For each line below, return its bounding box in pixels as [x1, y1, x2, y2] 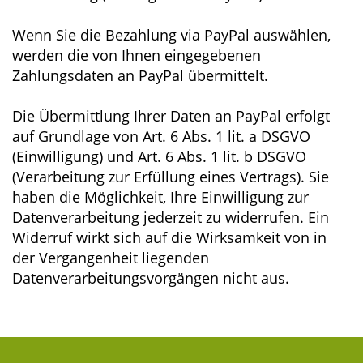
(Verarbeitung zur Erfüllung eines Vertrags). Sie [12, 167, 329, 186]
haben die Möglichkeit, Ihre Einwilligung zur [12, 187, 309, 207]
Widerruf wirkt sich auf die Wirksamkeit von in [12, 228, 327, 247]
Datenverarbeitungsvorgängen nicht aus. [12, 268, 289, 288]
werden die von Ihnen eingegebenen [12, 45, 261, 65]
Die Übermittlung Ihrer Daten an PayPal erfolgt [12, 106, 330, 126]
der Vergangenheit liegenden [12, 248, 209, 267]
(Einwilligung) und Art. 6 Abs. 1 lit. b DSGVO [12, 147, 306, 166]
